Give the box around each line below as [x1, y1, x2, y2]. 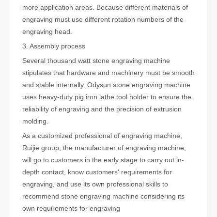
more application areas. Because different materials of [22, 3, 188, 12]
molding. [22, 117, 48, 125]
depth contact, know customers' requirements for [22, 168, 172, 176]
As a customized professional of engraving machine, [22, 132, 182, 140]
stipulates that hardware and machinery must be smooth [22, 69, 195, 77]
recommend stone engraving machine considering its [22, 192, 185, 201]
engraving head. [22, 28, 72, 36]
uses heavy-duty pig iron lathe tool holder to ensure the [22, 93, 191, 101]
